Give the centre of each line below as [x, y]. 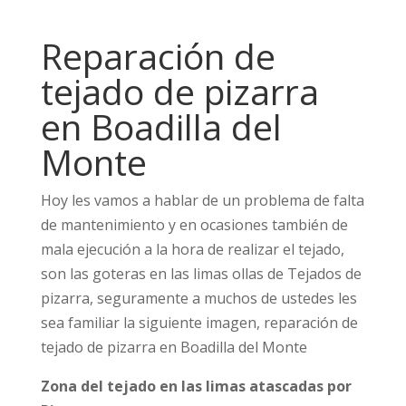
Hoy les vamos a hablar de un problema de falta [202, 200]
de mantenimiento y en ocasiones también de [194, 225]
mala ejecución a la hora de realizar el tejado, [192, 249]
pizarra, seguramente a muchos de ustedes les [198, 298]
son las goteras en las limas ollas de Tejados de [201, 274]
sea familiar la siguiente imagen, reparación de [199, 323]
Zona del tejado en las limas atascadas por [196, 386]
